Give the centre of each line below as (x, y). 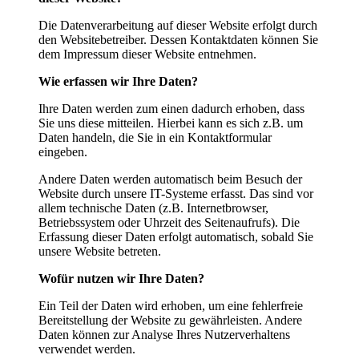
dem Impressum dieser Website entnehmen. (147, 54)
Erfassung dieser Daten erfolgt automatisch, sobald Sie (176, 237)
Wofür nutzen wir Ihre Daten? (121, 279)
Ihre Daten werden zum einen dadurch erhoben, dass (171, 109)
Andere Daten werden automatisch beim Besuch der (170, 179)
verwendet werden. (87, 349)
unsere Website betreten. (100, 252)
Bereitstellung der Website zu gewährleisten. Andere (170, 321)
